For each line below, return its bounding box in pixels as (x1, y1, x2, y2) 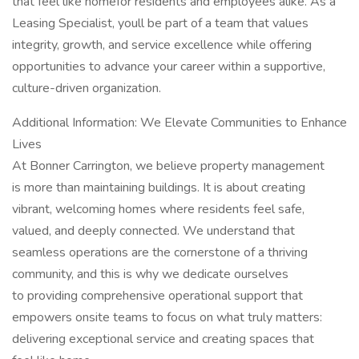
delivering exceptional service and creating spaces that (12, 330, 314, 348)
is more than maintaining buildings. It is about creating (12, 179, 305, 196)
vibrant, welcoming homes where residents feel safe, (12, 200, 305, 218)
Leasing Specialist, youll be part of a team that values (12, 14, 309, 32)
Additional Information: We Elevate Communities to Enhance (12, 114, 347, 131)
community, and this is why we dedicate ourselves (12, 265, 288, 283)
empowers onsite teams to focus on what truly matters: (12, 309, 322, 326)
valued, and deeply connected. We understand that (12, 222, 295, 240)
